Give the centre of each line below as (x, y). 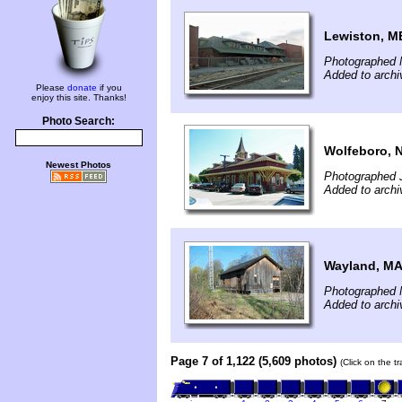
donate (82, 87)
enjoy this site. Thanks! (79, 97)
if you (109, 87)
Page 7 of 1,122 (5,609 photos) (253, 361)
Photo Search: (79, 121)
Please (51, 87)
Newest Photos (79, 165)
